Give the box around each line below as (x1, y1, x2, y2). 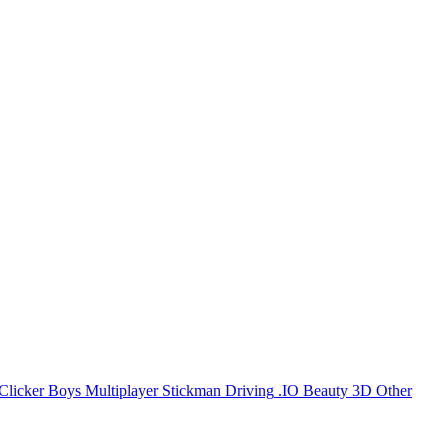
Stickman (162, 381, 221, 399)
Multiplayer (85, 381, 158, 399)
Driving (225, 381, 274, 399)
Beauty (303, 381, 348, 399)
